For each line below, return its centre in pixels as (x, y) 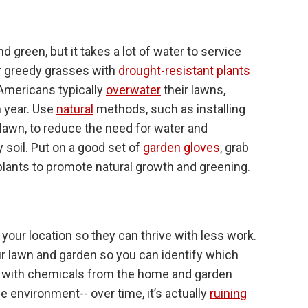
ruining (228, 293)
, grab (234, 147)
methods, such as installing (169, 109)
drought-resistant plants (184, 70)
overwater (133, 89)
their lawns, (193, 89)
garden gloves (181, 147)
